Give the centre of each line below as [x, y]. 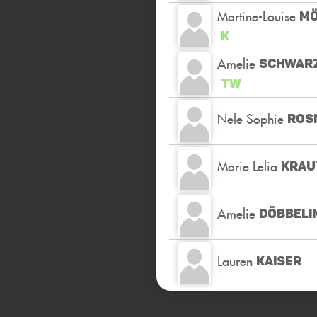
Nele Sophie [250, 119]
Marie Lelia [247, 166]
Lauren [235, 261]
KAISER [279, 261]
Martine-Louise [257, 16]
